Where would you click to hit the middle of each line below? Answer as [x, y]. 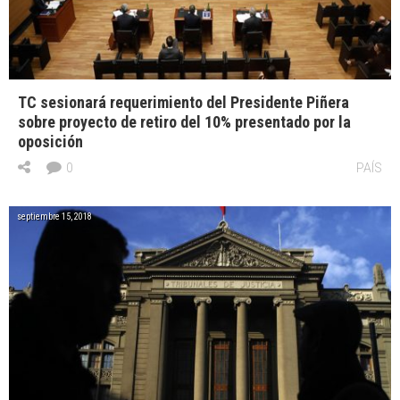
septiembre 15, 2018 [54, 216]
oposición [50, 141]
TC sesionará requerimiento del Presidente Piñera [183, 102]
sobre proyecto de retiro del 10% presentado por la [184, 121]
